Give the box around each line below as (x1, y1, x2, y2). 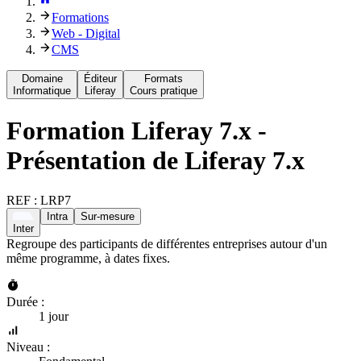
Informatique (13, 84, 71, 97)
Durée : (6, 294, 44, 309)
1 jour (39, 309, 68, 323)
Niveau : (6, 339, 50, 354)
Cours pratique (130, 84, 197, 97)
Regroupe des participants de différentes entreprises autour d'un (6, 236, 327, 251)
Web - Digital (52, 26, 120, 40)
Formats (144, 72, 183, 85)
